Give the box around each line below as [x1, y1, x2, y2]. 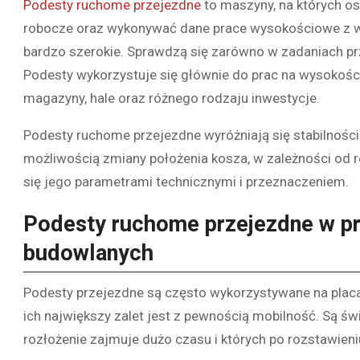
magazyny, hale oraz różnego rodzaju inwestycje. [23, 90, 320, 107]
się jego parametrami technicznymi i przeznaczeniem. [23, 174, 349, 190]
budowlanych [23, 240, 153, 267]
